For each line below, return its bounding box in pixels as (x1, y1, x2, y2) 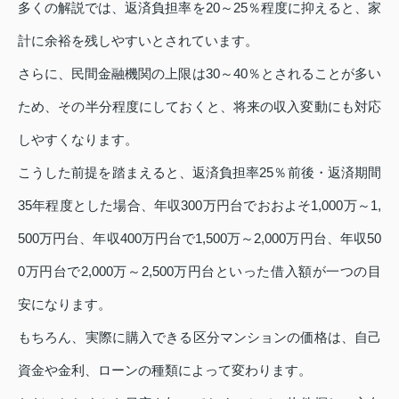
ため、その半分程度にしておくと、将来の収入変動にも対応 (18, 98, 381, 114)
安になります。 (18, 296, 111, 312)
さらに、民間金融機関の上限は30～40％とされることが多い (18, 65, 381, 81)
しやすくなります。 (18, 131, 138, 147)
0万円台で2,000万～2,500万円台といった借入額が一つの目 (18, 263, 381, 279)
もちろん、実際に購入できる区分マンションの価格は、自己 (18, 329, 381, 345)
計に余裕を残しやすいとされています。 (18, 32, 258, 48)
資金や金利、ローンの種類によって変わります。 (18, 362, 312, 378)
